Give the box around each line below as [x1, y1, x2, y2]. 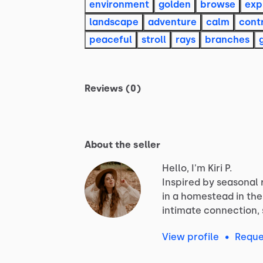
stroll [141, 33, 166, 45]
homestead [181, 190, 234, 202]
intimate [162, 204, 201, 216]
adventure [148, 16, 197, 28]
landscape [89, 16, 139, 28]
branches [205, 33, 249, 45]
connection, [204, 204, 259, 216]
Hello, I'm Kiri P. [162, 162, 232, 174]
